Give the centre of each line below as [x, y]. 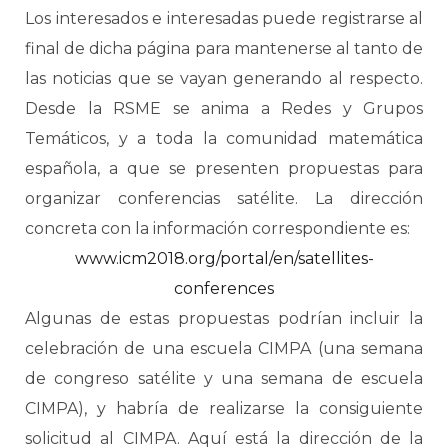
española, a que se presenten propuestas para [224, 168]
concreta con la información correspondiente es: [217, 228]
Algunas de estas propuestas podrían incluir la [224, 318]
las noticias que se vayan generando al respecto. [224, 78]
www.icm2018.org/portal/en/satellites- [224, 258]
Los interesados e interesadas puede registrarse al [224, 18]
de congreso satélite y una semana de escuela [224, 378]
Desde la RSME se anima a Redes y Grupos [224, 108]
